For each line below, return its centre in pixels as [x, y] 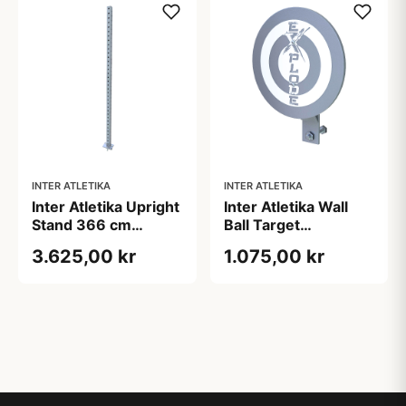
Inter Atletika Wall [285, 206]
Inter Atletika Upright [106, 206]
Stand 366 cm [82, 224]
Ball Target [261, 224]
